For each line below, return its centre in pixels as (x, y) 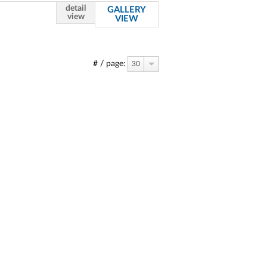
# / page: (109, 64)
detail (76, 8)
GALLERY (127, 10)
